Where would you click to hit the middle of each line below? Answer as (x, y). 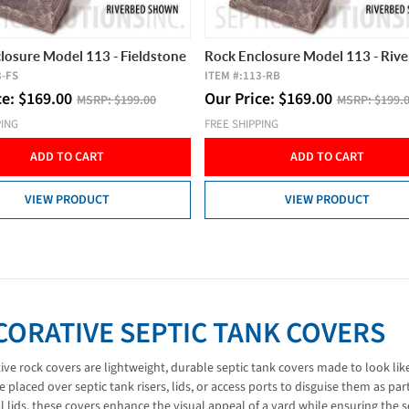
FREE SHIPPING (241, 125)
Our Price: (241, 100)
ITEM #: (223, 76)
